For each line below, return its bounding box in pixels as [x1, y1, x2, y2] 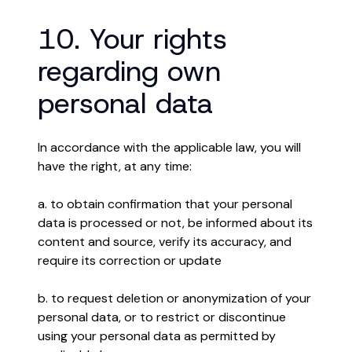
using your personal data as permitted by [38, 328, 276, 344]
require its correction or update [38, 252, 222, 269]
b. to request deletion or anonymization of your [38, 290, 311, 306]
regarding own [38, 52, 221, 90]
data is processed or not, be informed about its [38, 214, 313, 231]
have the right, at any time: [38, 158, 192, 174]
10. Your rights [38, 20, 227, 57]
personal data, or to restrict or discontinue [38, 309, 286, 325]
